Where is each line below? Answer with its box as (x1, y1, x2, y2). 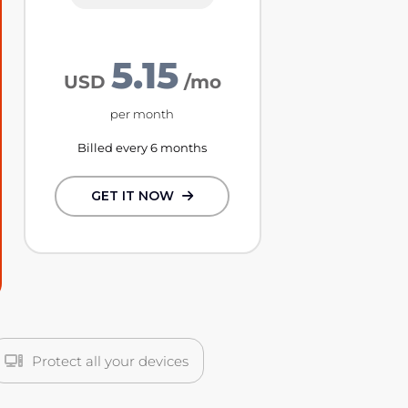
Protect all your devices (32, 352, 189, 370)
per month (110, 107, 174, 122)
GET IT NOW (91, 188, 178, 205)
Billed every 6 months (77, 140, 207, 156)
